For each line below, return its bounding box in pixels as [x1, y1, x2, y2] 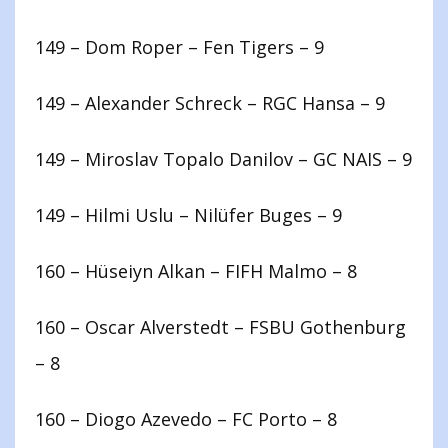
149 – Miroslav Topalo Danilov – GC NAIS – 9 [35, 147, 412, 172]
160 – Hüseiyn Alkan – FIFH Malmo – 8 [35, 259, 357, 284]
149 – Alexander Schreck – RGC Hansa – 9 [35, 91, 385, 116]
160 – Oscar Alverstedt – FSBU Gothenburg [35, 315, 406, 340]
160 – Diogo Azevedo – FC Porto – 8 [35, 407, 337, 432]
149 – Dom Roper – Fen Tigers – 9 [35, 35, 324, 60]
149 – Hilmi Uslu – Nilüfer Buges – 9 [35, 203, 342, 228]
